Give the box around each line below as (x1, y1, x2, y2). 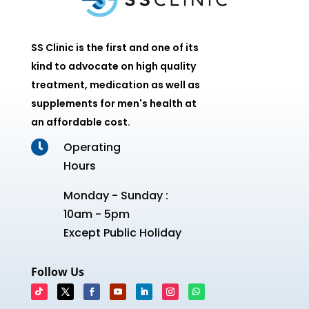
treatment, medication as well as (30, 78, 200, 92)
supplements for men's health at (30, 97, 197, 111)
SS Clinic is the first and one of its (30, 41, 199, 55)
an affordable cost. (30, 115, 130, 130)
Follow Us (30, 264, 84, 280)
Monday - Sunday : (63, 188, 168, 204)
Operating (63, 139, 121, 156)
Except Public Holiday (63, 225, 181, 241)
